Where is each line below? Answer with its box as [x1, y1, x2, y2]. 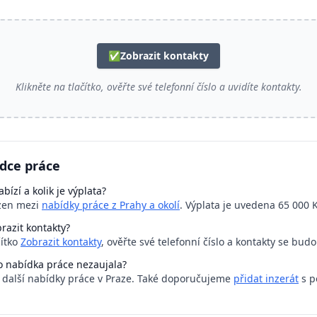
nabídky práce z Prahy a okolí [42, 198, 180, 212]
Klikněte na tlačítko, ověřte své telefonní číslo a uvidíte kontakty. [15, 80, 302, 93]
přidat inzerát [234, 272, 299, 285]
